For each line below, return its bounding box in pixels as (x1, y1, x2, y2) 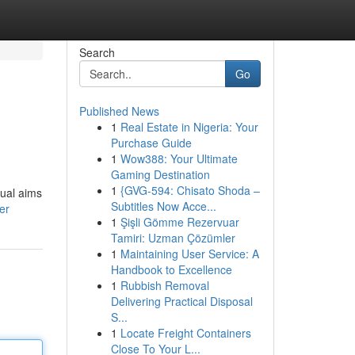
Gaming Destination (110, 166, 210, 182)
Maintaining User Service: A (120, 246, 259, 261)
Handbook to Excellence (110, 261, 232, 277)
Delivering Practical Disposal (110, 293, 253, 309)
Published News (78, 103, 159, 119)
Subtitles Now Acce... (110, 198, 216, 214)
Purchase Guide (110, 135, 192, 151)
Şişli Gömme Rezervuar (120, 214, 239, 230)
